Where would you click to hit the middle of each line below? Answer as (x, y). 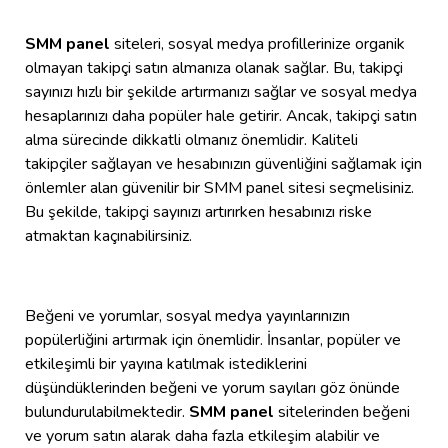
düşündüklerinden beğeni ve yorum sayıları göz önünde (212, 388)
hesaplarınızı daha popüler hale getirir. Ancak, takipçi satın (221, 116)
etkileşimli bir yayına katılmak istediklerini (166, 364)
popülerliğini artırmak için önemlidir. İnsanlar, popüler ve (213, 340)
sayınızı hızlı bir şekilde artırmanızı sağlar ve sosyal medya (221, 92)
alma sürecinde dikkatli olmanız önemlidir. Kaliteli (191, 140)
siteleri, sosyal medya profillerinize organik (259, 44)
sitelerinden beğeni (342, 412)
